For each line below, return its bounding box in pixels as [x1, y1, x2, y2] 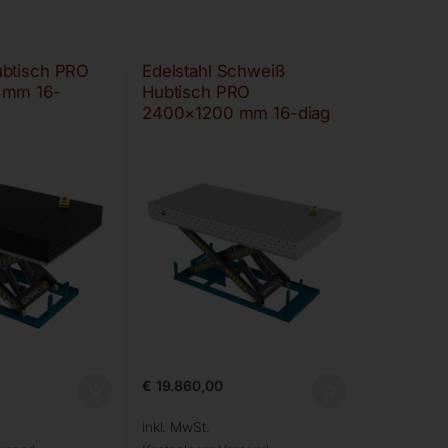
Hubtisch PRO [141, 81, 251, 102]
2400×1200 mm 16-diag [141, 102, 331, 123]
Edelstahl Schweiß [141, 60, 285, 81]
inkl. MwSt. [141, 418, 210, 435]
